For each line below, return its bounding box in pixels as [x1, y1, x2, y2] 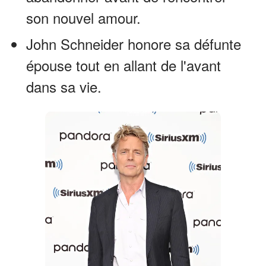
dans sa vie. [26, 75, 102, 97]
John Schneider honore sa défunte [26, 33, 241, 54]
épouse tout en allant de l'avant [26, 54, 221, 75]
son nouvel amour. [26, 7, 141, 28]
